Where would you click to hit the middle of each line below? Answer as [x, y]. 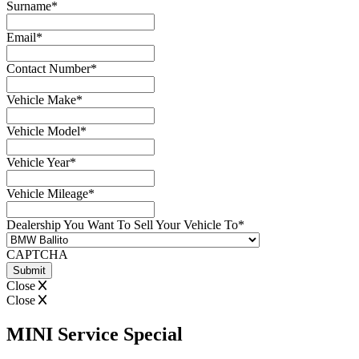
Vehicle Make [41, 100]
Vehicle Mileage [47, 194]
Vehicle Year [38, 163]
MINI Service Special [95, 335]
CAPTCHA [37, 255]
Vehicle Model [43, 131]
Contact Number [48, 69]
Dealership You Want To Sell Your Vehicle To [122, 225]
